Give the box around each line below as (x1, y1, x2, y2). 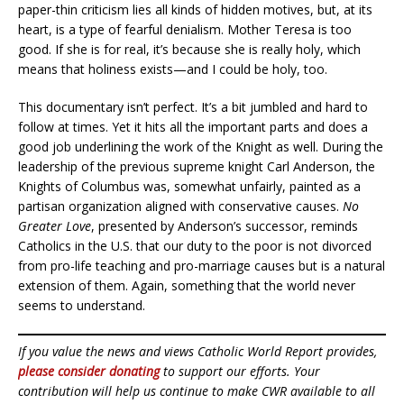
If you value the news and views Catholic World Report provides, (18, 342, 377, 360)
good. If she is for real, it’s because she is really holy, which (18, 40, 361, 58)
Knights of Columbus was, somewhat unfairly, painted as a (18, 177, 361, 195)
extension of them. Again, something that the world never (18, 276, 355, 294)
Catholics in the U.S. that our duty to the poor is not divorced (18, 236, 372, 254)
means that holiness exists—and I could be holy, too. (18, 60, 327, 78)
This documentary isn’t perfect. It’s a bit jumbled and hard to (18, 97, 368, 115)
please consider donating (18, 362, 160, 380)
